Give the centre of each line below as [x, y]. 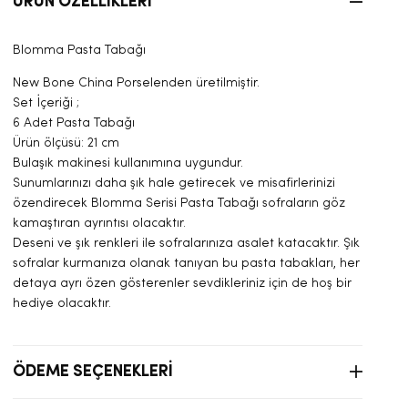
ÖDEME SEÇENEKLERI [93, 372]
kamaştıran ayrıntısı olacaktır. [99, 224]
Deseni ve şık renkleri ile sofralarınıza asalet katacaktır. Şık [186, 244]
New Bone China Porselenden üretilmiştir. [136, 84]
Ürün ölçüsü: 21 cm [66, 144]
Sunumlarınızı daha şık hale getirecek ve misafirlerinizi [174, 184]
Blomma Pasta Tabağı [79, 51]
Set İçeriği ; [46, 104]
